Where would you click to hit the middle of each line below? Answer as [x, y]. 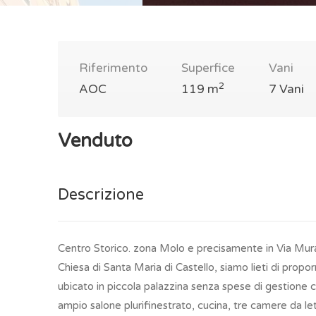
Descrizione [101, 195]
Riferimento [113, 68]
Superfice [208, 68]
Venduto [95, 141]
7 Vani [286, 89]
